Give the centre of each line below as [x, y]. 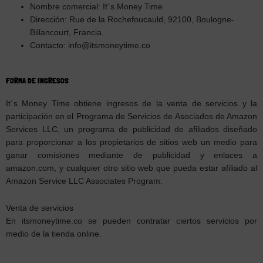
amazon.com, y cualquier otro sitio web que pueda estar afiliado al [131, 168]
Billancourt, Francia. [67, 32]
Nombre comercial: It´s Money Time [97, 6]
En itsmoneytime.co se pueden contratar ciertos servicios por [131, 221]
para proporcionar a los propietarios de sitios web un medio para [131, 143]
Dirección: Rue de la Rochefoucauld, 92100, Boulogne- [132, 19]
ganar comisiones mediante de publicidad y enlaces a [131, 156]
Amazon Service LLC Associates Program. [84, 181]
